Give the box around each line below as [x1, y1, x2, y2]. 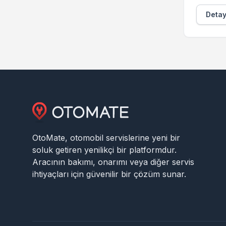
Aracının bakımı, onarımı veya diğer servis [32, 157, 194, 167]
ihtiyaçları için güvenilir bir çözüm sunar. [32, 169, 186, 179]
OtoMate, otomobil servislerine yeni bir [32, 133, 180, 143]
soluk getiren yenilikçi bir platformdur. [32, 145, 177, 155]
